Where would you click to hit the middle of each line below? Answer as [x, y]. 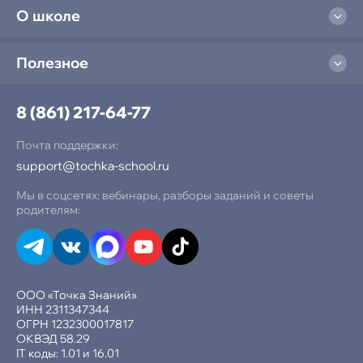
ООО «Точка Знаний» [77, 295]
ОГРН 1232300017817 [75, 324]
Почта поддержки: [67, 145]
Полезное [52, 63]
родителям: [48, 210]
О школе [48, 16]
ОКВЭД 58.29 [53, 339]
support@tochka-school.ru [93, 166]
